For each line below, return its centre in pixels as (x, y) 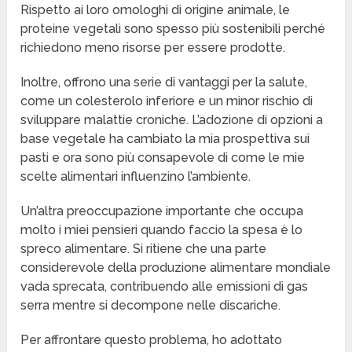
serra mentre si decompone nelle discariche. (151, 306)
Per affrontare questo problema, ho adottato (152, 340)
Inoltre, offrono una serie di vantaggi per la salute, (164, 82)
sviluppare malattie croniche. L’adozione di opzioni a (172, 120)
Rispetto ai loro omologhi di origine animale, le (156, 10)
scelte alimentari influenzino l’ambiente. (136, 177)
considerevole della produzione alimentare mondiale (176, 268)
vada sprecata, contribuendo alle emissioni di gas (165, 287)
